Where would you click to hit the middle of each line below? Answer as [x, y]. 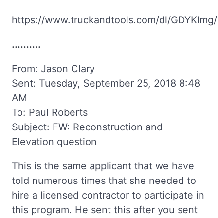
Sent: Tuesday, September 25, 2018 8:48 [106, 83]
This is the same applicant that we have [103, 166]
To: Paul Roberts [50, 112]
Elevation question [54, 141]
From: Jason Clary [53, 68]
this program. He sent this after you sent [105, 209]
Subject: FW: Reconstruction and [87, 127]
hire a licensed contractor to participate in [108, 195]
